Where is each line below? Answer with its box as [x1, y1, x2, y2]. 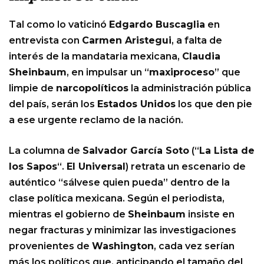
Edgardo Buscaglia [109, 19, 205, 31]
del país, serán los [9, 98, 97, 110]
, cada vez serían [154, 240, 235, 252]
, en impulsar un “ [67, 67, 149, 78]
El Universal [67, 161, 126, 173]
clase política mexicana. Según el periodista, [9, 193, 225, 204]
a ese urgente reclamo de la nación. [9, 114, 183, 126]
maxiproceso [149, 67, 214, 78]
